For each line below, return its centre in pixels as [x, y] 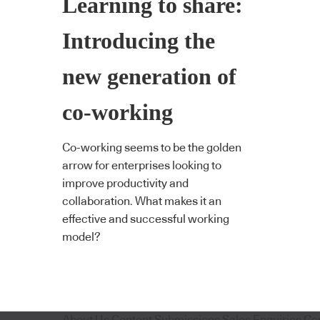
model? [81, 237]
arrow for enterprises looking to [142, 166]
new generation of [149, 76]
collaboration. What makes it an [142, 202]
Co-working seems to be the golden [152, 148]
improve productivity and [125, 184]
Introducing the [139, 41]
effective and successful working [146, 220]
